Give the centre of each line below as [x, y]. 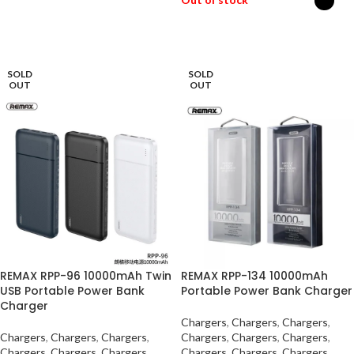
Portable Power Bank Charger [267, 291]
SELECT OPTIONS [234, 40]
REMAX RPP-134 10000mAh [254, 276]
